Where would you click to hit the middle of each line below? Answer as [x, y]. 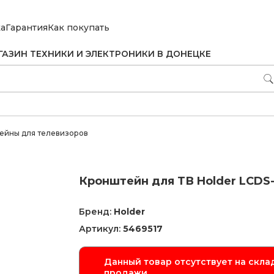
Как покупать [79, 28]
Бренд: [96, 212]
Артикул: [101, 229]
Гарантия [27, 28]
